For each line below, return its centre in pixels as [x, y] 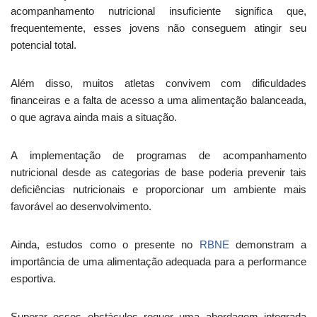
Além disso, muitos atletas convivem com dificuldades [158, 83]
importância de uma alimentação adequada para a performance [158, 261]
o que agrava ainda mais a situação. [94, 117]
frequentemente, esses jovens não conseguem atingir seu [158, 28]
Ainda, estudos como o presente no [105, 244]
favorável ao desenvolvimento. [81, 206]
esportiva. [33, 278]
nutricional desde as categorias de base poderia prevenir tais [158, 172]
